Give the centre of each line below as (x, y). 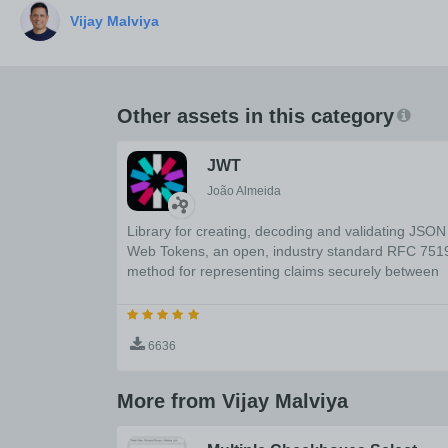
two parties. (163, 291)
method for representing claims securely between (283, 271)
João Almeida (244, 191)
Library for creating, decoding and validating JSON (286, 231)
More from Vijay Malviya (232, 401)
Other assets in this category (255, 116)
